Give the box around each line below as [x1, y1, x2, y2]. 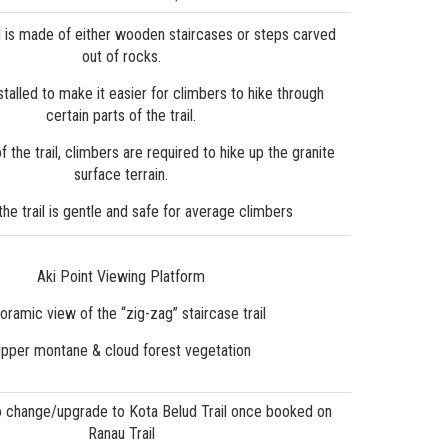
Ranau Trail [87, 423, 155, 443]
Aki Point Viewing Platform [37, 266, 205, 286]
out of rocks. [81, 46, 161, 66]
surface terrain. [74, 164, 168, 184]
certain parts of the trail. [46, 105, 196, 125]
